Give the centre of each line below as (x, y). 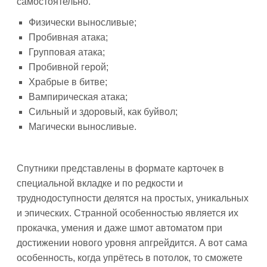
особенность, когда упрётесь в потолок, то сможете (130, 258)
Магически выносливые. (83, 127)
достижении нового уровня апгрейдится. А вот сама (132, 243)
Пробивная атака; (68, 37)
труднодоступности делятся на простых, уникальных (133, 198)
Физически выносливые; (83, 22)
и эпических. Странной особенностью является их (128, 213)
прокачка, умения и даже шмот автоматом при (119, 228)
